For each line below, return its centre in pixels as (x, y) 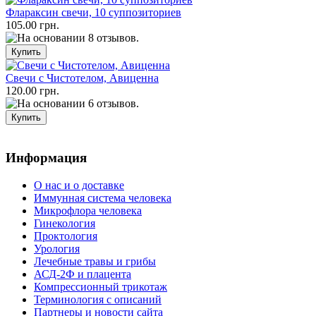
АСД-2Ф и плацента (83, 274)
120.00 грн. (32, 90)
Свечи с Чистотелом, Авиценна (82, 78)
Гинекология (65, 224)
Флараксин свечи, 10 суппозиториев (93, 12)
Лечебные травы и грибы (95, 262)
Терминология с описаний (98, 300)
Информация (46, 158)
